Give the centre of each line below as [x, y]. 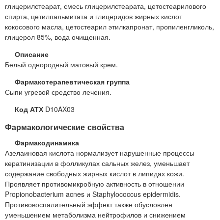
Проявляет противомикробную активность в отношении [95, 183]
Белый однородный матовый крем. [61, 65]
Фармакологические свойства [65, 127]
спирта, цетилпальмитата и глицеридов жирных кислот [94, 16]
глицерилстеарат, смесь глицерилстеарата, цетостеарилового [106, 6]
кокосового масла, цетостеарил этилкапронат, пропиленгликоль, [110, 27]
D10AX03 [59, 109]
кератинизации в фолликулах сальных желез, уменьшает [97, 163]
